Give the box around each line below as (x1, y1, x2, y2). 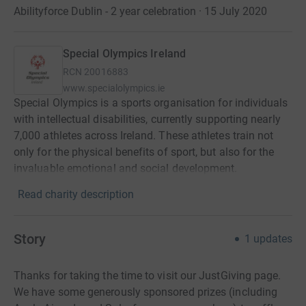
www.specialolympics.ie (63, 83, 165, 94)
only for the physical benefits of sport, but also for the (14, 145, 275, 158)
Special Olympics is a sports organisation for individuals (14, 96, 288, 109)
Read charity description (18, 188, 134, 201)
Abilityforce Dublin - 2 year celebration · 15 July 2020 (14, 5, 267, 18)
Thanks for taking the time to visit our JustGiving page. (14, 269, 281, 282)
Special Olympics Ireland (63, 47, 186, 60)
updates (253, 232, 292, 245)
